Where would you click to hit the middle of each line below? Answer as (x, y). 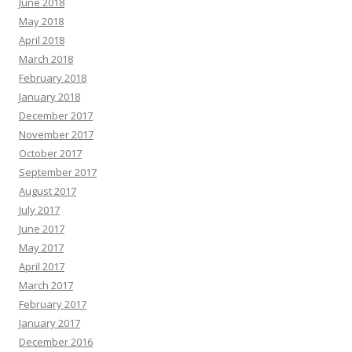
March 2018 (46, 59)
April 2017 (42, 267)
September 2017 (58, 172)
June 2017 (42, 229)
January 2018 (49, 97)
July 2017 (39, 210)
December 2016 (56, 342)
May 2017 (41, 248)
